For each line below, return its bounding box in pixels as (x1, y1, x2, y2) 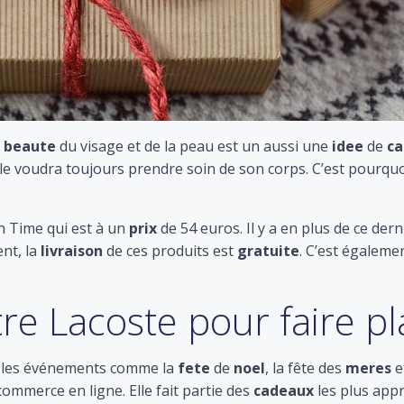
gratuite (237, 241, 299, 261)
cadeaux (253, 381, 314, 400)
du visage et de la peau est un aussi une (56, 136, 332, 156)
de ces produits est (103, 241, 237, 261)
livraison (41, 241, 103, 261)
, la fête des (265, 358, 345, 378)
